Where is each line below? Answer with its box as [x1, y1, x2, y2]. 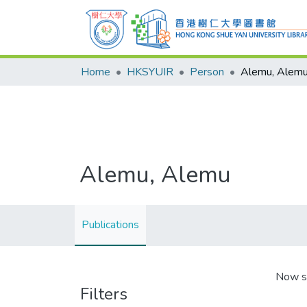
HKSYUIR [127, 64, 173, 79]
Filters [80, 283, 127, 305]
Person [190, 64, 224, 79]
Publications [82, 217, 139, 232]
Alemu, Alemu [79, 159, 231, 191]
